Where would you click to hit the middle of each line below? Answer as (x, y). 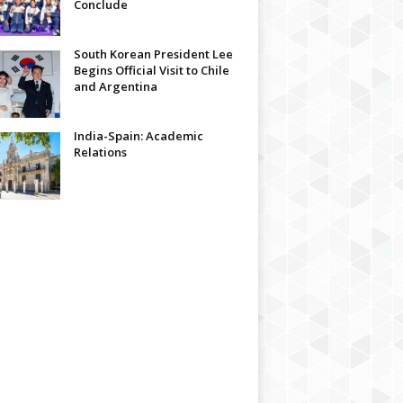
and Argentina (115, 86)
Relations (100, 152)
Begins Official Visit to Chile (151, 70)
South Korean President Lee (153, 54)
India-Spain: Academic (138, 136)
